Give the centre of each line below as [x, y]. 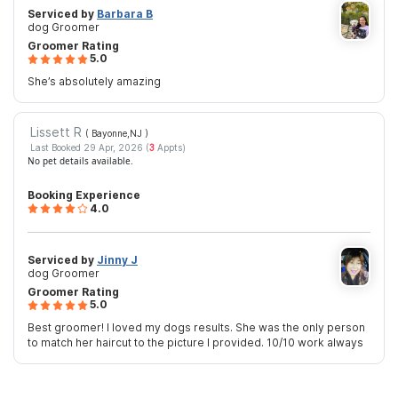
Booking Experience [84, 195]
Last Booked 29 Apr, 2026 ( [89, 148]
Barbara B [125, 13]
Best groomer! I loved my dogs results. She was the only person [196, 327]
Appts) [170, 148]
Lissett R [57, 131]
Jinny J [117, 259]
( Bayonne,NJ [115, 133]
